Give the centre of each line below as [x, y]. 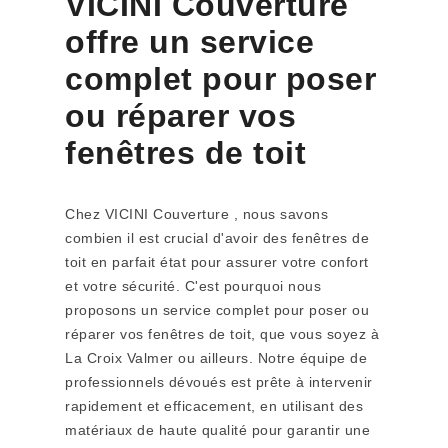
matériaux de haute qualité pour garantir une [217, 430]
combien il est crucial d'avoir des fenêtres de [217, 238]
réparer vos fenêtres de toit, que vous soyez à [222, 334]
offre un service [189, 42]
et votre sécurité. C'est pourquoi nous [193, 286]
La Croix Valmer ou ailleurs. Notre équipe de [216, 358]
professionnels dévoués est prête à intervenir [219, 382]
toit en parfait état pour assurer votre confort [217, 262]
